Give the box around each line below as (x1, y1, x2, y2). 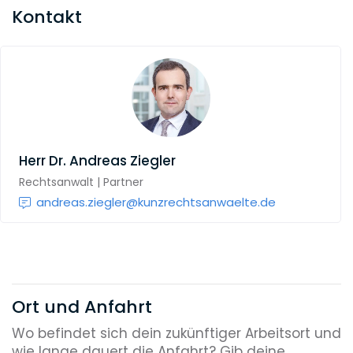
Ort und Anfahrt (12, 295, 152, 320)
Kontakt (12, 4, 82, 29)
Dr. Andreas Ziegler (48, 151, 176, 170)
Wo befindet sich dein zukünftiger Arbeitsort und (12, 323, 341, 343)
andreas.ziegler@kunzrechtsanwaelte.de (36, 194, 276, 211)
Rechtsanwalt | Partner (18, 173, 143, 190)
